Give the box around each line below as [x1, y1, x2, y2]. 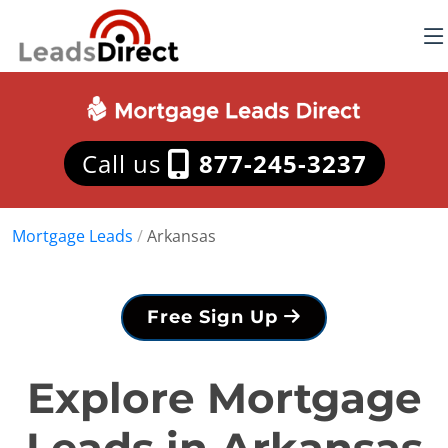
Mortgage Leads [12, 225, 133, 247]
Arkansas [147, 225, 216, 247]
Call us [81, 147, 168, 180]
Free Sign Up [147, 306, 284, 328]
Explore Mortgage [26, 372, 422, 424]
